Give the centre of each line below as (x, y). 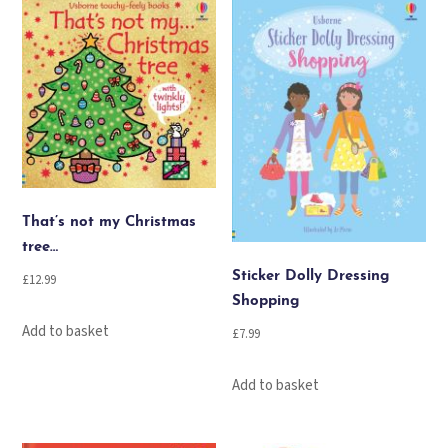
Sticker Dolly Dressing (311, 277)
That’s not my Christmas (109, 223)
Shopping (266, 302)
